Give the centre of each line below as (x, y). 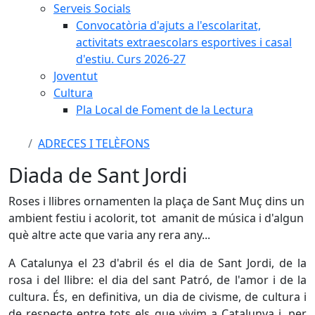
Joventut (76, 76)
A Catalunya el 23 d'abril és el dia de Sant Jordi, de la (157, 263)
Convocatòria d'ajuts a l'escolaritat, (168, 25)
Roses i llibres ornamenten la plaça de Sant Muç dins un (156, 201)
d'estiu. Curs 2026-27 (131, 59)
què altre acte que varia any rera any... (109, 235)
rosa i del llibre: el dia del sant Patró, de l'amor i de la (157, 280)
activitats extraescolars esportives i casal (184, 42)
